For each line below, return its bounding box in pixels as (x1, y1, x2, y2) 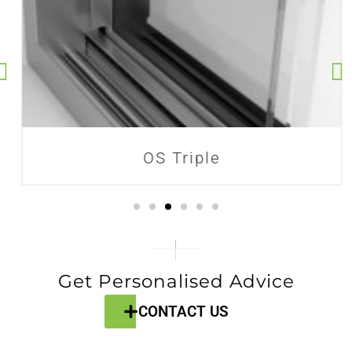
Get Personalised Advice (57, 269, 295, 292)
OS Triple (137, 148, 214, 168)
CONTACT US (138, 302, 229, 321)
